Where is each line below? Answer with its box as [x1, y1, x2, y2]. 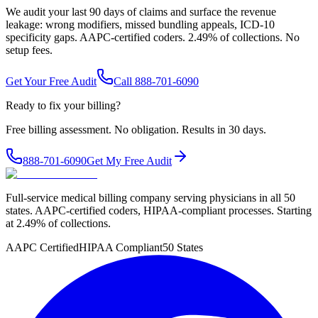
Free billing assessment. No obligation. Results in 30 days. [6, 124, 266, 136]
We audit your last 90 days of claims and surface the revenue [6, 6, 276, 18]
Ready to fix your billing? [6, 99, 121, 112]
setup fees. [6, 44, 53, 57]
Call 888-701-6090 [114, 75, 199, 88]
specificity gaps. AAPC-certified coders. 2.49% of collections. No [6, 31, 300, 44]
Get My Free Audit [87, 155, 172, 168]
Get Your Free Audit [6, 75, 97, 88]
